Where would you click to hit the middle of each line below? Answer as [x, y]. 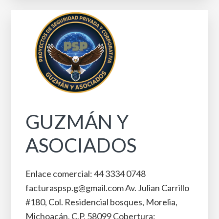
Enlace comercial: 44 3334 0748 [86, 174]
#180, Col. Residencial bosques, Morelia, [102, 202]
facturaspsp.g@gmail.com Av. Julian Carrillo [108, 188]
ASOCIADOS [81, 145]
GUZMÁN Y [77, 122]
